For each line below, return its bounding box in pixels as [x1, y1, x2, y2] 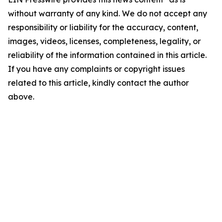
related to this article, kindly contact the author [8, 78, 189, 88]
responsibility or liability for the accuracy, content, [8, 22, 198, 33]
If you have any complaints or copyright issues [8, 64, 185, 74]
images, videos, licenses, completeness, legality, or [8, 36, 201, 47]
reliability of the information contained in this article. [8, 50, 207, 60]
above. [8, 92, 34, 102]
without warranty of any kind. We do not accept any [8, 8, 207, 19]
